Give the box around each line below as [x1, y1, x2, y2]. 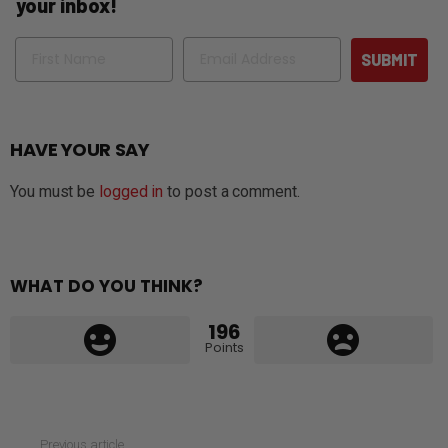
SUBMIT [361, 49, 418, 69]
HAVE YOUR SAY [10, 136, 150, 162]
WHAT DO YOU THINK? [10, 273, 203, 298]
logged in [99, 181, 164, 201]
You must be [10, 181, 100, 201]
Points [204, 337, 244, 357]
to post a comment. [163, 181, 300, 201]
